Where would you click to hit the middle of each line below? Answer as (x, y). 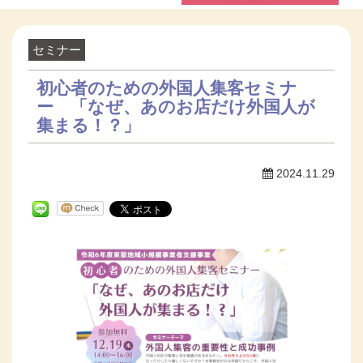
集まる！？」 (88, 125)
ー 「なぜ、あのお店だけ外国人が (176, 106)
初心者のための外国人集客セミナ (167, 88)
